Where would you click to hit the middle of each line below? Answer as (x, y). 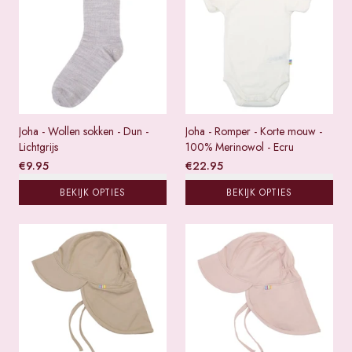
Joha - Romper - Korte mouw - (254, 131)
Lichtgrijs (38, 147)
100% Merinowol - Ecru (240, 147)
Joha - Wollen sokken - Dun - (84, 131)
